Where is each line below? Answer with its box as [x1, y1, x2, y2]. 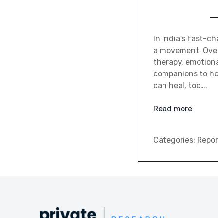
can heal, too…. [153, 80, 207, 90]
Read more [153, 104, 192, 113]
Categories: [153, 135, 197, 145]
